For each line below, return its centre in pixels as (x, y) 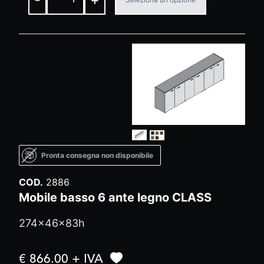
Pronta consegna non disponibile (97, 155)
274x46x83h (52, 223)
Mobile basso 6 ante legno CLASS (115, 198)
